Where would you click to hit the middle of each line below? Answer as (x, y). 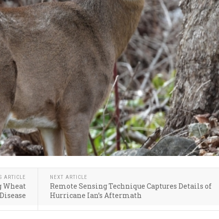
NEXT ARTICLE (69, 177)
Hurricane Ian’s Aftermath (96, 196)
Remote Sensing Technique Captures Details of (131, 186)
